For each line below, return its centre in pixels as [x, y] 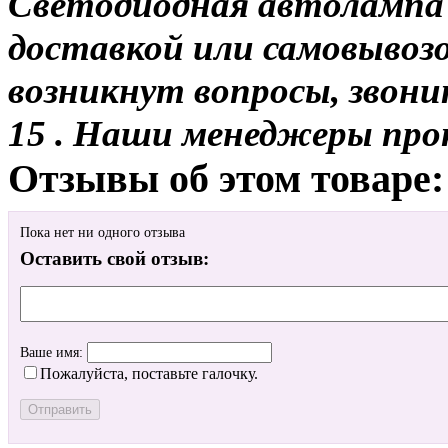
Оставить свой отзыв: [114, 259]
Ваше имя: [53, 353]
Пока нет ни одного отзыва [102, 233]
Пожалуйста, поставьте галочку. [149, 374]
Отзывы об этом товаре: [226, 178]
